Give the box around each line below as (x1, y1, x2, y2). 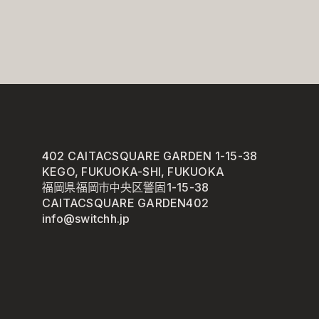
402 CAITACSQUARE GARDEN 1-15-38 (41, 149, 258, 163)
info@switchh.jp (41, 211, 130, 226)
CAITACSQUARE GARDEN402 (41, 196, 209, 210)
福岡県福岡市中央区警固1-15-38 (41, 180, 209, 194)
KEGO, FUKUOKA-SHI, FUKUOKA (41, 164, 225, 179)
